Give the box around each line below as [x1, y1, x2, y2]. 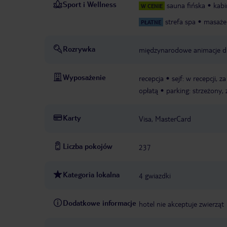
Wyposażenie [63, 72, 106, 82]
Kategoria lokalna [63, 170, 120, 179]
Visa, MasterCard [139, 114, 191, 124]
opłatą [139, 86, 158, 95]
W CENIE [141, 3, 163, 10]
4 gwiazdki [139, 171, 171, 180]
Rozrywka [63, 44, 95, 54]
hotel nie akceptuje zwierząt [139, 199, 224, 209]
